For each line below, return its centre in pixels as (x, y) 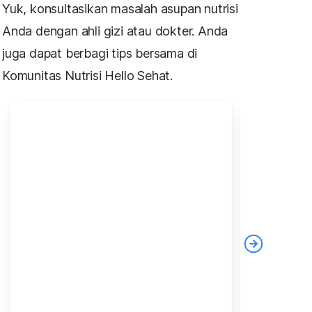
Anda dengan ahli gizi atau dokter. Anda (115, 31)
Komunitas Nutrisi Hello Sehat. (88, 76)
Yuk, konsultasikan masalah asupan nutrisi (120, 9)
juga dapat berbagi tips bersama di (100, 53)
